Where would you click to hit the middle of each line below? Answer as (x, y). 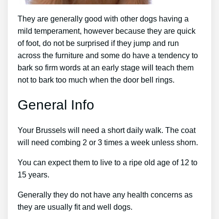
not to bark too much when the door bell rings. (96, 80)
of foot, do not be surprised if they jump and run (98, 43)
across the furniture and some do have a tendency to (108, 55)
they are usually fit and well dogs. (75, 207)
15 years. (33, 175)
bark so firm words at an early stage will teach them (106, 67)
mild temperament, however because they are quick (107, 31)
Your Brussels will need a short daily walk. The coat (107, 131)
